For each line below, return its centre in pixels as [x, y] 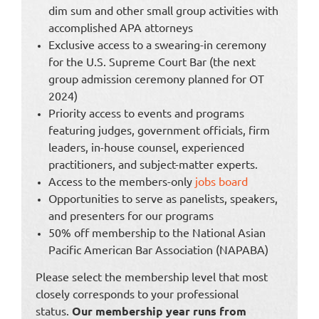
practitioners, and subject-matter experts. [153, 163]
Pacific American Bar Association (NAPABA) [158, 249]
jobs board [221, 181]
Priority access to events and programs [146, 112]
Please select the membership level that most [152, 276]
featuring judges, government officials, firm [159, 129]
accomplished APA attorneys [121, 27]
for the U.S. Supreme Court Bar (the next [152, 61]
